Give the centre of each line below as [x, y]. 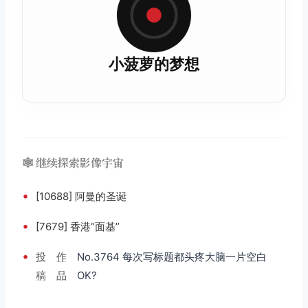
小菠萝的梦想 [154, 64]
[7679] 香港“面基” [78, 226]
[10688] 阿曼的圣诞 [81, 196]
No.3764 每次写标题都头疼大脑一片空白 [172, 256]
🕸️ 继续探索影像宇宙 [73, 162]
